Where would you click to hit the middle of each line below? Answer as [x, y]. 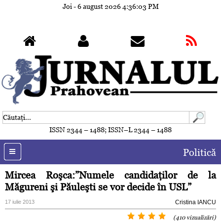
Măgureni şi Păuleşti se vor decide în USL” [98, 187]
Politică [200, 153]
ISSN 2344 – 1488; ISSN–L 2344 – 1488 [110, 130]
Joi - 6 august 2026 [92, 6]
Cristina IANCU [196, 203]
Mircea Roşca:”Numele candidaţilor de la [110, 175]
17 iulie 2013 [20, 202]
